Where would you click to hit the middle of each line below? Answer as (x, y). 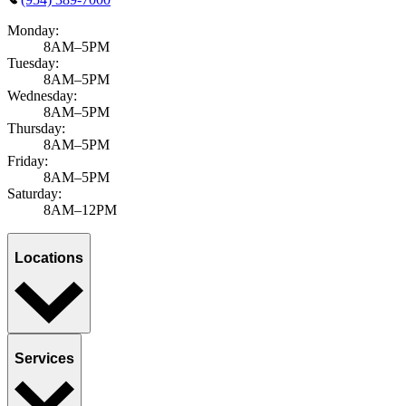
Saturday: (34, 194)
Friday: (28, 161)
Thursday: (36, 129)
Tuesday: (33, 63)
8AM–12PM (80, 210)
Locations (49, 258)
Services (44, 358)
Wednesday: (42, 96)
